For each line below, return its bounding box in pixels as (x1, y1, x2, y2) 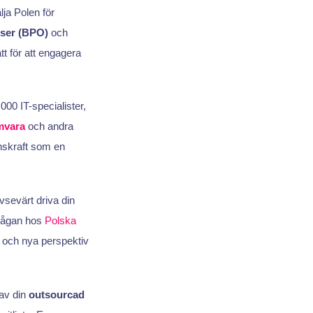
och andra (24, 120, 73, 133)
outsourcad (28, 288, 85, 300)
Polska (44, 214, 76, 226)
